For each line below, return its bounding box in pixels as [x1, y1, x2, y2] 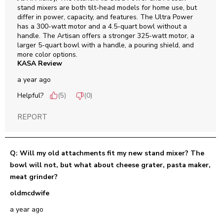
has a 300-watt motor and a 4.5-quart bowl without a [17, 22, 187, 32]
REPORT [17, 112, 47, 122]
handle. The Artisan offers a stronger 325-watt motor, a [17, 31, 194, 41]
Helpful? [17, 91, 43, 101]
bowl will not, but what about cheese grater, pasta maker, [10, 160, 211, 170]
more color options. [17, 50, 77, 60]
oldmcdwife [10, 188, 49, 198]
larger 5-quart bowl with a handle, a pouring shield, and [17, 40, 194, 50]
